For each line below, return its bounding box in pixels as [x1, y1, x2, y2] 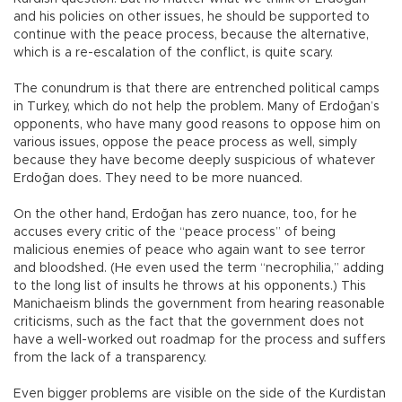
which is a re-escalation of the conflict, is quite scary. [13, 47, 333, 60]
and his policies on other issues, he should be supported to [13, 11, 370, 24]
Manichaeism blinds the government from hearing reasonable [13, 298, 385, 311]
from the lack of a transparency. [13, 352, 206, 365]
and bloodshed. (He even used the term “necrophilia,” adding [13, 262, 384, 275]
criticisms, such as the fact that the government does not [13, 316, 364, 329]
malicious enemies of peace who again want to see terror [13, 244, 365, 258]
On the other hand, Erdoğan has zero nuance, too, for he [13, 208, 357, 222]
